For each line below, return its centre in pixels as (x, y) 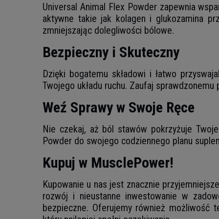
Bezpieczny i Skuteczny (111, 52)
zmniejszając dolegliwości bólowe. (108, 30)
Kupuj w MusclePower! (108, 163)
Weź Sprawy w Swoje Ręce (119, 107)
